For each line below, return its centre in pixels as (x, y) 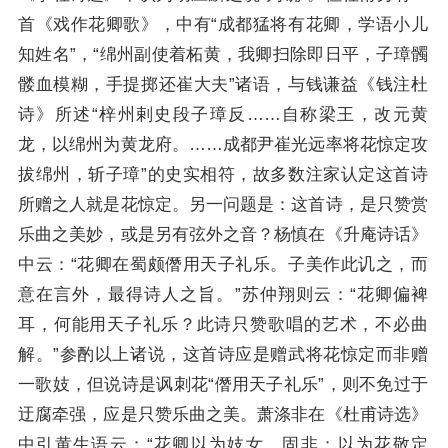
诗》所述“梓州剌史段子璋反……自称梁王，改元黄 (223, 114)
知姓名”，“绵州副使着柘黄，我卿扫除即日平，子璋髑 (223, 54)
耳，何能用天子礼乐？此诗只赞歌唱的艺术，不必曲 (223, 324)
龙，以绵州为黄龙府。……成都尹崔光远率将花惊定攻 (223, 144)
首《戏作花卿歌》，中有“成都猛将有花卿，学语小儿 (223, 24)
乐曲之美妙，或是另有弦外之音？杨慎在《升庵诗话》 (223, 234)
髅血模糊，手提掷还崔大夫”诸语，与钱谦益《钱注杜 (223, 84)
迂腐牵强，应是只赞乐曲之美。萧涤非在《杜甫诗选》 (223, 414)
